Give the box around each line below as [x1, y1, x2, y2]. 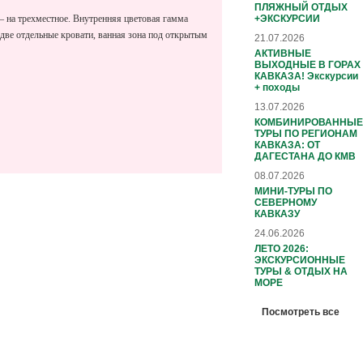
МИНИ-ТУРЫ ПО [254, 185, 332, 197]
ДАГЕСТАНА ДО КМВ [254, 150, 356, 162]
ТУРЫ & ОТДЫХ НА [254, 265, 348, 277]
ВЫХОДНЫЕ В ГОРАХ [254, 58, 361, 70]
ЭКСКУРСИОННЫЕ [254, 254, 345, 266]
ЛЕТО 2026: [254, 242, 309, 254]
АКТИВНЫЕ [254, 47, 311, 59]
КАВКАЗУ [254, 207, 300, 220]
